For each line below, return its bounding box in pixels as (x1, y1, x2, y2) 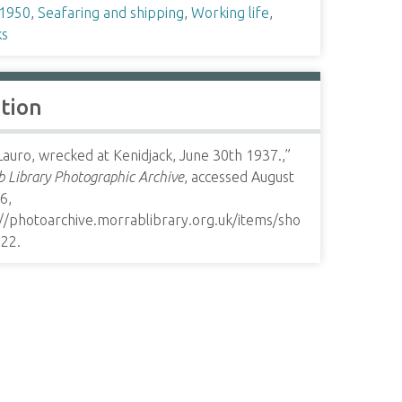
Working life (190, 4, 269, 21)
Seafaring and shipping (37, 4, 184, 21)
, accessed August (183, 169, 294, 185)
